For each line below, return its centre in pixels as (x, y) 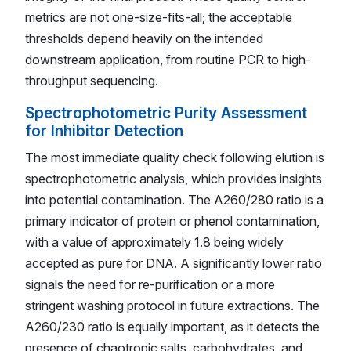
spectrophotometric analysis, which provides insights (174, 179)
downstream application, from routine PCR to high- (168, 59)
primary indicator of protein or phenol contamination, (172, 221)
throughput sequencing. (92, 80)
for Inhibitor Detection (104, 130)
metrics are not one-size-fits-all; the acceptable (159, 17)
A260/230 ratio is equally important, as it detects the (172, 327)
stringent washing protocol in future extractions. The (172, 306)
